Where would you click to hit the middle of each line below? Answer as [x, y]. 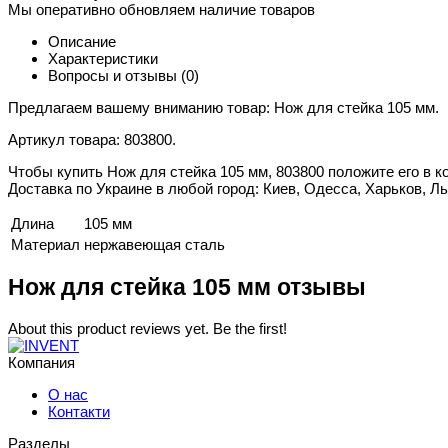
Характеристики [103, 59]
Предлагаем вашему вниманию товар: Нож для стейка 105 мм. [223, 108]
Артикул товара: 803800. [92, 140]
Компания [41, 362]
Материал [45, 245]
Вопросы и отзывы [114, 76]
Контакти [79, 411]
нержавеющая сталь [154, 245]
